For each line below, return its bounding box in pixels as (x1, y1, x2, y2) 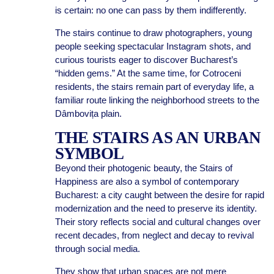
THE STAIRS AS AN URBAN (54, 128, 261, 147)
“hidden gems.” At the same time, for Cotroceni (54, 68, 241, 78)
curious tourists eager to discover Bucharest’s (54, 54, 238, 65)
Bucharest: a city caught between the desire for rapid (54, 190, 264, 200)
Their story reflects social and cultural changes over (54, 217, 261, 227)
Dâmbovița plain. (54, 108, 122, 119)
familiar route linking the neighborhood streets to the (54, 95, 259, 105)
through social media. (54, 243, 140, 254)
